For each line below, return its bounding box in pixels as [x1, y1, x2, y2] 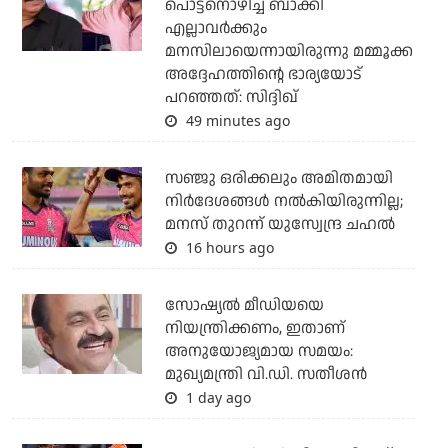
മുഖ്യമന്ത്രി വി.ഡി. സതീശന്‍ [164, 362, 367, 386]
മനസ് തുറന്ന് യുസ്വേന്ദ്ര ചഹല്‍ [164, 212, 395, 236]
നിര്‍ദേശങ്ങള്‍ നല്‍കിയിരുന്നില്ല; [164, 189, 403, 213]
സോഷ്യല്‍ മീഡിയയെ [164, 293, 324, 317]
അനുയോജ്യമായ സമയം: [164, 339, 353, 363]
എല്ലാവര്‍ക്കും [164, 16, 267, 40]
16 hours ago [181, 237, 274, 257]
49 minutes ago [181, 110, 290, 130]
